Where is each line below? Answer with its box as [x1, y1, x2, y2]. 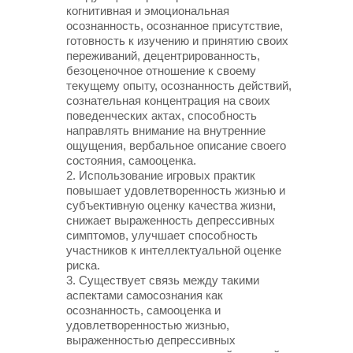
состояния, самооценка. [66, 154, 196, 167]
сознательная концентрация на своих [66, 94, 270, 107]
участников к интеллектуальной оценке [66, 243, 281, 257]
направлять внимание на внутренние [66, 124, 266, 137]
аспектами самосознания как [66, 288, 223, 302]
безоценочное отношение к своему [66, 64, 256, 77]
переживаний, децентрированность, [66, 49, 260, 62]
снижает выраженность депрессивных [66, 214, 275, 227]
